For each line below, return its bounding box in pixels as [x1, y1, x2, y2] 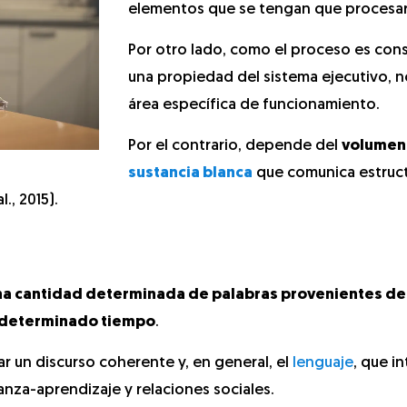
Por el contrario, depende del [128, 138, 342, 154]
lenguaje [293, 355, 353, 371]
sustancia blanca [128, 165, 253, 181]
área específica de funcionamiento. [128, 97, 380, 113]
